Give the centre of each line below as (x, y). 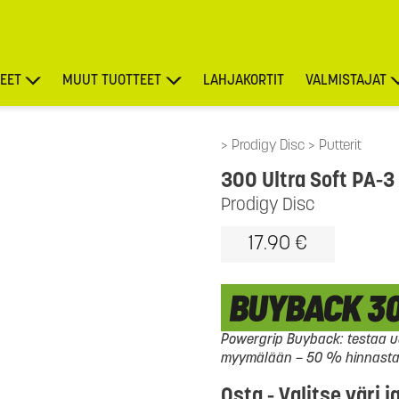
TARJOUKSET (358, 134)
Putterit (340, 146)
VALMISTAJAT (346, 81)
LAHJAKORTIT (243, 81)
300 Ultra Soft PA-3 (308, 182)
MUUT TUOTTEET (112, 81)
